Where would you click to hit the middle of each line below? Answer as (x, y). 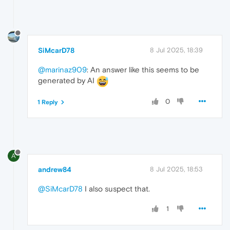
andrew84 (55, 169)
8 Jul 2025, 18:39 (176, 50)
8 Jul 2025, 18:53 (176, 169)
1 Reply (48, 102)
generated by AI (67, 81)
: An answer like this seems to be (143, 70)
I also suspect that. (116, 188)
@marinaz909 (62, 70)
